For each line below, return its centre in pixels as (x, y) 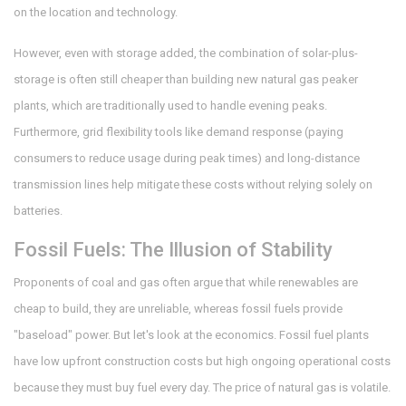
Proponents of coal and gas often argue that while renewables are (186, 283)
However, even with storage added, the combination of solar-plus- (186, 53)
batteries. (38, 211)
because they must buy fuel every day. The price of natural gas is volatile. (202, 388)
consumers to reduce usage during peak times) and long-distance (187, 159)
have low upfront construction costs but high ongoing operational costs (202, 362)
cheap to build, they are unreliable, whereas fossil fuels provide (178, 309)
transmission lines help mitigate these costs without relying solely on (193, 185)
